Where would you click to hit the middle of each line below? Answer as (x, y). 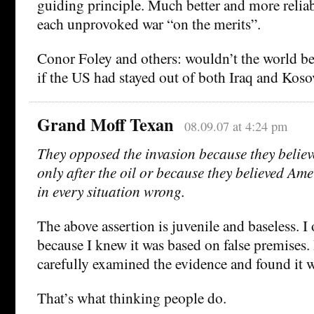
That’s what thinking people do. (132, 298)
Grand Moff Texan (105, 125)
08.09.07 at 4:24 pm (235, 127)
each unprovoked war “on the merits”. (149, 24)
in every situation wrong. (111, 191)
